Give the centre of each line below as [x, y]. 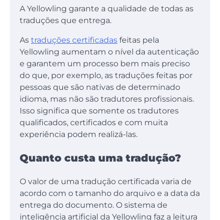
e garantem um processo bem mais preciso [105, 63]
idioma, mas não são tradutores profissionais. [107, 99]
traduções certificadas [74, 40]
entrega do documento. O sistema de [94, 205]
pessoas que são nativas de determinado [100, 87]
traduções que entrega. [66, 20]
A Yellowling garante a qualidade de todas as [107, 8]
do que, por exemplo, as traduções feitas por [106, 75]
